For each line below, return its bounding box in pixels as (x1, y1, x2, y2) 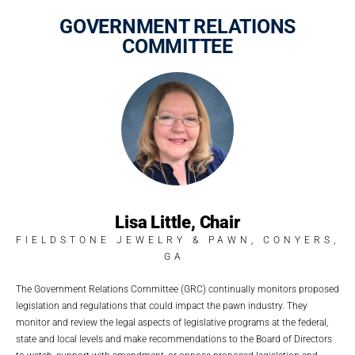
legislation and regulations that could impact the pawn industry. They (16, 300, 307, 311)
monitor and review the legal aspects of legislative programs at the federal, (16, 316, 328, 328)
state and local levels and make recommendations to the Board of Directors (16, 333, 332, 345)
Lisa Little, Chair (115, 212, 240, 232)
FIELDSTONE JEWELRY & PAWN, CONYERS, (16, 234, 339, 246)
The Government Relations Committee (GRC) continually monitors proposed (16, 283, 339, 295)
